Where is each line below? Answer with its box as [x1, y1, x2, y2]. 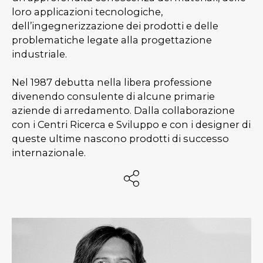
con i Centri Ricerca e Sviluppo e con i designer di [12, 118, 251, 130]
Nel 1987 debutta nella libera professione [12, 76, 212, 88]
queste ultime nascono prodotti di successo [12, 132, 229, 144]
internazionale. [12, 146, 86, 159]
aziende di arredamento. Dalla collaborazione [12, 104, 235, 116]
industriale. [12, 48, 67, 60]
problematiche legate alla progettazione [12, 33, 212, 46]
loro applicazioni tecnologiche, [12, 5, 163, 18]
